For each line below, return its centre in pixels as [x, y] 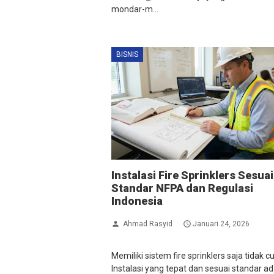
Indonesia [137, 201]
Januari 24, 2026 [221, 224]
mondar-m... [135, 9]
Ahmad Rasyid [148, 224]
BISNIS [127, 54]
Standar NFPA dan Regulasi [182, 188]
